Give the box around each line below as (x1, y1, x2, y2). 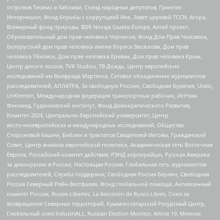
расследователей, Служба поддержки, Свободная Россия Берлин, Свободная (7, 170, 209, 178)
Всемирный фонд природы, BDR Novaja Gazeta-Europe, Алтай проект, (7, 23, 190, 31)
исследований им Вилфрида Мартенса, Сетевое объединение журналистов (7, 72, 205, 80)
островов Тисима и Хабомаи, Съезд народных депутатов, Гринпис (7, 3, 182, 11)
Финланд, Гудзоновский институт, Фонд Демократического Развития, (7, 102, 191, 110)
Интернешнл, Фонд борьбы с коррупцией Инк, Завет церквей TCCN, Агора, (7, 13, 207, 21)
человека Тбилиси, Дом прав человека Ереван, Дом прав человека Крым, (7, 53, 202, 60)
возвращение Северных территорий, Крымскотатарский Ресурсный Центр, (7, 200, 206, 208)
